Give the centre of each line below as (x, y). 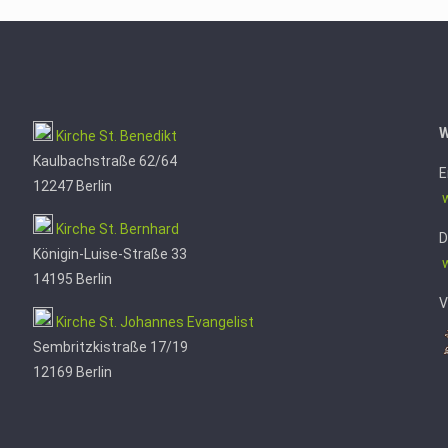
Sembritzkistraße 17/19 (110, 347)
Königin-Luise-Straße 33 (109, 254)
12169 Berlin (72, 372)
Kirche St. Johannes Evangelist (154, 322)
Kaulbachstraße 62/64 (104, 161)
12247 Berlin (72, 186)
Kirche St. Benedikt (116, 136)
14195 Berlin (72, 279)
